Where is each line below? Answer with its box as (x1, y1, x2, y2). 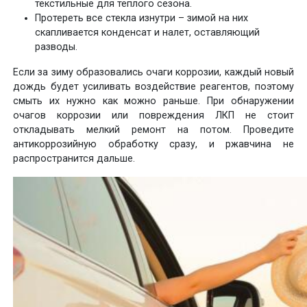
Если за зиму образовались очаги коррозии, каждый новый (13, 66, 294, 78)
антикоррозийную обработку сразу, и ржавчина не (13, 138, 294, 150)
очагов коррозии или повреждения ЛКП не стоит (13, 109, 294, 121)
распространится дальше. (13, 152, 136, 164)
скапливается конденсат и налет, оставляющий (35, 26, 260, 38)
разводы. (35, 40, 78, 53)
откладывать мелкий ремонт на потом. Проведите (13, 123, 294, 136)
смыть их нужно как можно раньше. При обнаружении (13, 95, 294, 107)
